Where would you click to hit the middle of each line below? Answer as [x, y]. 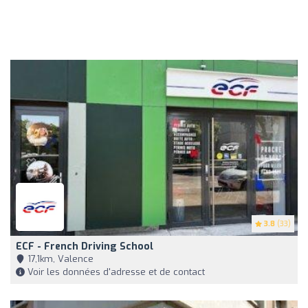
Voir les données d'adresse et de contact [115, 272]
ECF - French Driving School [85, 247]
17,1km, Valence [59, 259]
